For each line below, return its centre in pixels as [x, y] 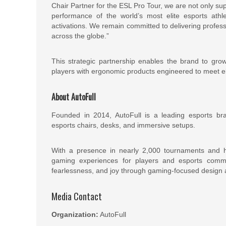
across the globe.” [80, 36]
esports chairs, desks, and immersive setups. [124, 125]
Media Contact [77, 196]
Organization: [75, 214]
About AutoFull [74, 97]
